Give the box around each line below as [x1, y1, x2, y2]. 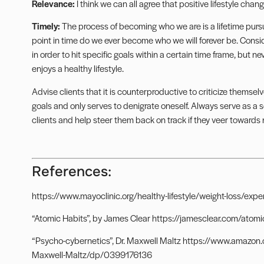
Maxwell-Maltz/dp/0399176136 [31, 248, 152, 261]
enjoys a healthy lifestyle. [31, 62, 124, 75]
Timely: [31, 19, 62, 32]
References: [31, 162, 111, 180]
